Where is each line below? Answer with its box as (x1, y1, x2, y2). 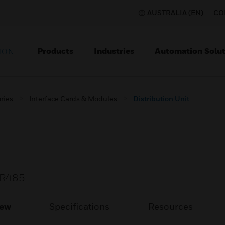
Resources (148, 201, 193, 212)
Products (37, 46, 73, 56)
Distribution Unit (133, 94, 189, 103)
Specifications (49, 201, 110, 212)
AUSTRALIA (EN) (147, 8, 203, 17)
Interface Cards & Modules (29, 94, 117, 103)
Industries (94, 46, 134, 56)
